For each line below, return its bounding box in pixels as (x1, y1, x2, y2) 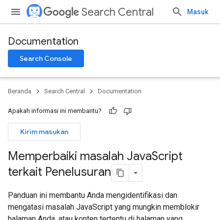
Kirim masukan (20, 127, 68, 136)
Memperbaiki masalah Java (8, 149, 152, 164)
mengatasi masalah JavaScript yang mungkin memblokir (8, 202, 199, 212)
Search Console (20, 54, 72, 63)
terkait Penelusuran (8, 165, 111, 180)
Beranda (8, 87, 31, 95)
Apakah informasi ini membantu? (8, 107, 102, 114)
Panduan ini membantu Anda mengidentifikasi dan (8, 191, 177, 200)
